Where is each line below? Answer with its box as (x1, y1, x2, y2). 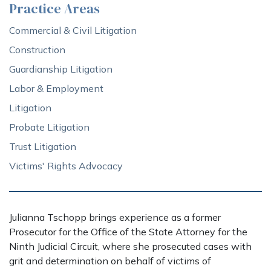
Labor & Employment (9, 82, 103, 94)
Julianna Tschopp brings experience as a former (9, 211, 221, 223)
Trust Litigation (9, 140, 76, 152)
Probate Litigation (9, 121, 90, 133)
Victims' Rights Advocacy (9, 160, 123, 172)
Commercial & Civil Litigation (9, 24, 137, 36)
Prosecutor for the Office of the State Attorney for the (9, 226, 247, 238)
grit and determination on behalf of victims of (9, 255, 211, 267)
